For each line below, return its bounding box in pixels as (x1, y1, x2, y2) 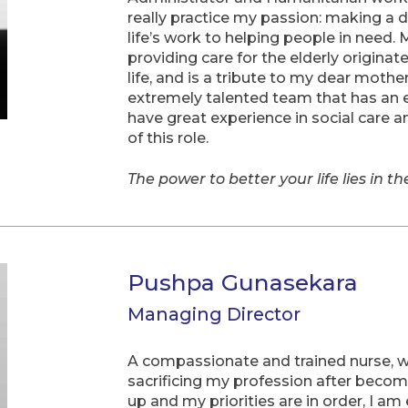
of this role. (127, 129, 209, 148)
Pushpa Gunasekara (127, 269, 358, 297)
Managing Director (127, 302, 301, 325)
